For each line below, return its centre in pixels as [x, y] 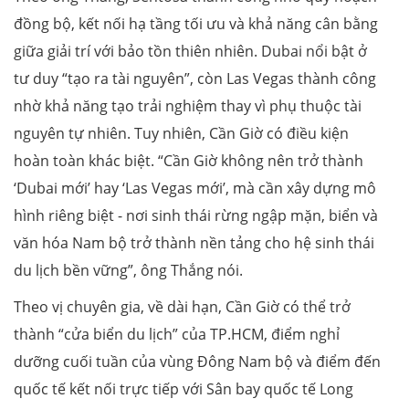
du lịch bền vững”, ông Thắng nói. [128, 270]
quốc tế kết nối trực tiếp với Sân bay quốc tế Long [184, 388]
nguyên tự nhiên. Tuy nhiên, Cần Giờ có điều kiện [181, 133]
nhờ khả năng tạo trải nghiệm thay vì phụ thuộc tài [188, 105]
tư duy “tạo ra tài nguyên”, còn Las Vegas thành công [195, 78]
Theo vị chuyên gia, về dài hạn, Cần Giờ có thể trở [182, 306]
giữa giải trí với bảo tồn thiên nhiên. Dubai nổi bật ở [190, 51]
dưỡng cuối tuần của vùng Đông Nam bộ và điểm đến [197, 361]
